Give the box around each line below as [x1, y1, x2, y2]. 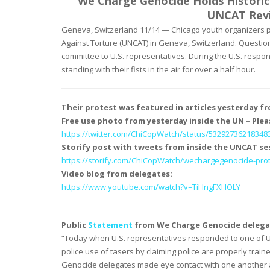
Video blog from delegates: [61, 168, 172, 180]
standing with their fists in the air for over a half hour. [61, 64, 256, 75]
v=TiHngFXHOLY [184, 181, 240, 193]
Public [61, 219, 88, 231]
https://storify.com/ [61, 155, 131, 166]
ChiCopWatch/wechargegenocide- [131, 155, 256, 166]
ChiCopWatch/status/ [131, 128, 209, 140]
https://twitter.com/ [61, 128, 131, 140]
